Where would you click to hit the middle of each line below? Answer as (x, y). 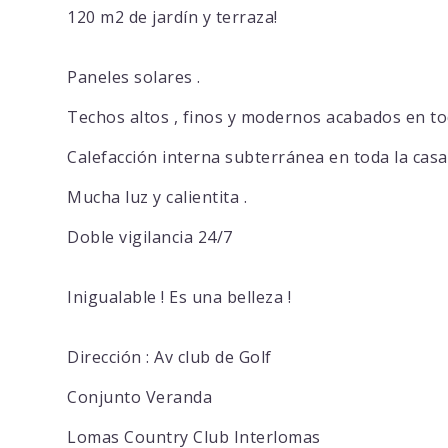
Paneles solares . (134, 77)
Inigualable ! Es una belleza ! (179, 297)
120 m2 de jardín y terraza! (172, 17)
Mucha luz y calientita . (157, 197)
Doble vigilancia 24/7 (150, 237)
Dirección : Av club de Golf (169, 357)
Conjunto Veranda (140, 397)
